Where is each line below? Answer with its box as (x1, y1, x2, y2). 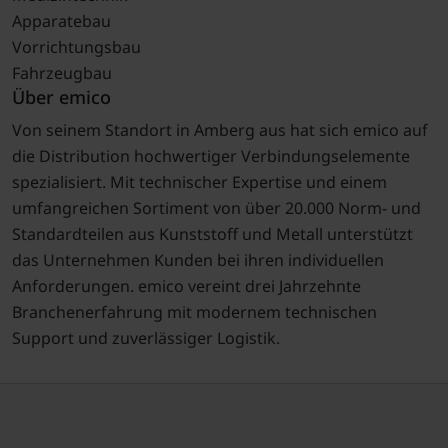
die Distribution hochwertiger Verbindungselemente (11, 145, 410, 168)
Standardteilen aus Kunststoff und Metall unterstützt (11, 223, 413, 246)
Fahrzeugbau (11, 62, 112, 85)
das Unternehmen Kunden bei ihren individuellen (11, 249, 384, 272)
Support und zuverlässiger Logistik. (11, 327, 280, 350)
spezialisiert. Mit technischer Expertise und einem (11, 171, 387, 194)
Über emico (11, 85, 111, 110)
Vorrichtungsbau (11, 36, 141, 59)
